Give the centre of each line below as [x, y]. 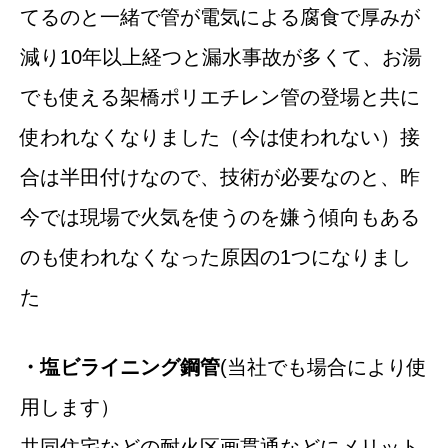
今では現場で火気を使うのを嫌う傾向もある [220, 216]
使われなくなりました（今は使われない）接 [220, 136]
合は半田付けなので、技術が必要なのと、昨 [220, 176]
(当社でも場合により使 [323, 367]
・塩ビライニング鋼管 [120, 367]
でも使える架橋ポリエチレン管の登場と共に [220, 96]
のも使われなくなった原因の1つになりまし [215, 256]
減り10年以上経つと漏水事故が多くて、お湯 [221, 56]
